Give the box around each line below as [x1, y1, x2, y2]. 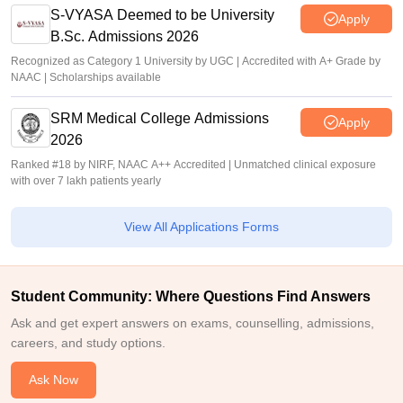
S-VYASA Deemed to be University [50, 7, 274, 22]
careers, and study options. [11, 336, 166, 350]
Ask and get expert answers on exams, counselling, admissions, [11, 316, 374, 330]
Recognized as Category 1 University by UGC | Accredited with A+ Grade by [11, 55, 381, 67]
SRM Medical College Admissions [50, 111, 269, 126]
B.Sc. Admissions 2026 [50, 29, 199, 44]
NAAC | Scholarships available [11, 71, 161, 84]
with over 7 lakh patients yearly [11, 175, 161, 187]
